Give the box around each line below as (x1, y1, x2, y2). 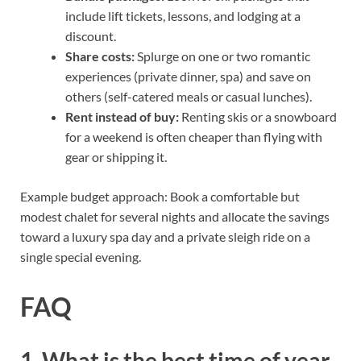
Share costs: (65, 48, 135, 64)
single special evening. (20, 248, 141, 264)
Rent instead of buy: (65, 108, 179, 124)
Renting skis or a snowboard (179, 108, 337, 124)
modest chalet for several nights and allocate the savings (20, 208, 330, 224)
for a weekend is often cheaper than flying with (65, 128, 322, 144)
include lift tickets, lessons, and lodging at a (65, 7, 301, 23)
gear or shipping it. (65, 148, 167, 164)
